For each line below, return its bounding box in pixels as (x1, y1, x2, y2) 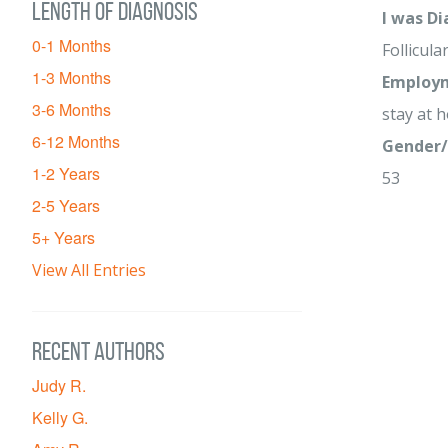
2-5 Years (32, 194, 100, 217)
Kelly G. (32, 406, 88, 429)
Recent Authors (32, 337, 165, 365)
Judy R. (32, 374, 86, 397)
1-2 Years (32, 162, 100, 185)
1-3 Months (32, 66, 111, 89)
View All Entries (32, 259, 146, 281)
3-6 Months (32, 98, 111, 121)
